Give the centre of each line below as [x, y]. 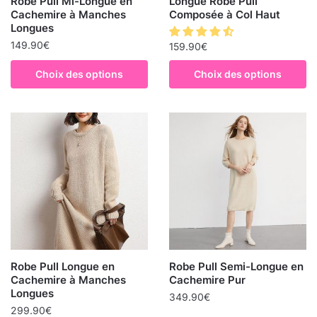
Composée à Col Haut [225, 14]
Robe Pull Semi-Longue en [236, 266]
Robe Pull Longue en [63, 266]
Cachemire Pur [207, 279]
